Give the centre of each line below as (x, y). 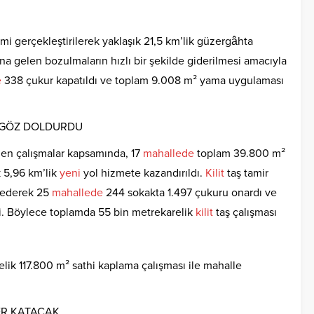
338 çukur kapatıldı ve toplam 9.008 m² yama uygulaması (143, 81)
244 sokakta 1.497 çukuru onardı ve (190, 193)
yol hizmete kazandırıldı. (143, 173)
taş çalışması (245, 213)
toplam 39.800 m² (240, 154)
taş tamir (246, 173)
